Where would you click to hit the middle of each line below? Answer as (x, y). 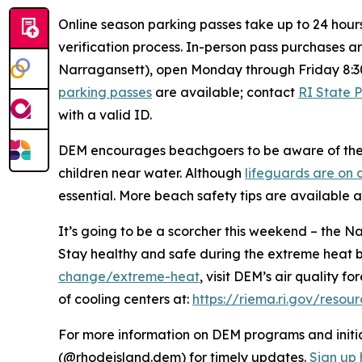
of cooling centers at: (125, 299)
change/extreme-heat (129, 277)
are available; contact (225, 93)
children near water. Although (152, 173)
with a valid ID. (107, 115)
